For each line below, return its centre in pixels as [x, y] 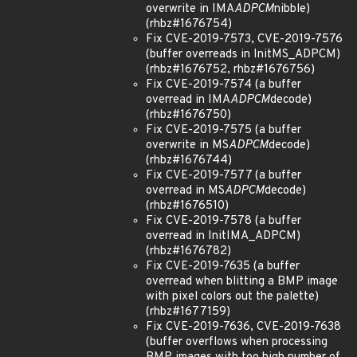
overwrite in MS [187, 145]
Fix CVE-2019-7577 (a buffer [224, 176]
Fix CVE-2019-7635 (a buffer [223, 267]
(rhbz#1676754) [189, 24]
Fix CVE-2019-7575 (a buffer [224, 130]
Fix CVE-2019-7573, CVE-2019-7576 [244, 39]
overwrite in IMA [190, 9]
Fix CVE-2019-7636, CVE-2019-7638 [243, 327]
